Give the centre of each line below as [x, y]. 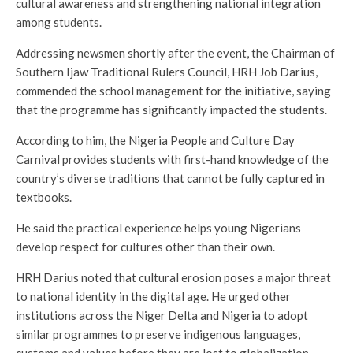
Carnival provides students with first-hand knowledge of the [172, 159]
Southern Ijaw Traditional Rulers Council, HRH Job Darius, [167, 71]
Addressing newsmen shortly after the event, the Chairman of [175, 52]
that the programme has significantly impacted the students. [171, 109]
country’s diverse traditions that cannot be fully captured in [170, 178]
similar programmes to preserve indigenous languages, [158, 334]
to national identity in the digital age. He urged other [153, 296]
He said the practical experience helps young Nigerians [158, 227]
